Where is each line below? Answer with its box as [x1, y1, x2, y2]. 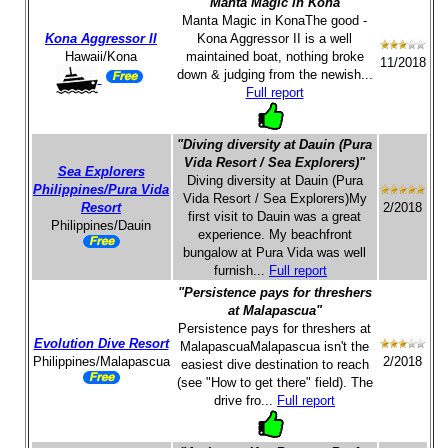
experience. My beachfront [197, 227, 352, 242]
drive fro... [214, 393, 277, 408]
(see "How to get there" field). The [176, 375, 373, 390]
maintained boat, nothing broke [185, 49, 364, 64]
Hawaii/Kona [65, 49, 137, 64]
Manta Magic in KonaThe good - [182, 13, 367, 28]
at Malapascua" [227, 303, 322, 318]
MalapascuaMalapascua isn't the [180, 339, 369, 354]
